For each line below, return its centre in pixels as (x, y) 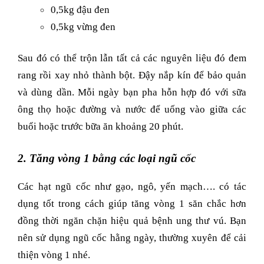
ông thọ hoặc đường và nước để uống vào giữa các (132, 109)
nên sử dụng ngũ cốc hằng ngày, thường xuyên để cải (132, 238)
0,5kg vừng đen (83, 27)
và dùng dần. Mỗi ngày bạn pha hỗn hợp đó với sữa (132, 92)
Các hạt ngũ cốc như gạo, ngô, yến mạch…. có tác (132, 187)
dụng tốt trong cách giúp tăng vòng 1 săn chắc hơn (132, 204)
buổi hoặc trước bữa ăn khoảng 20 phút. (100, 126)
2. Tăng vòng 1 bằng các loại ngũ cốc (107, 158)
